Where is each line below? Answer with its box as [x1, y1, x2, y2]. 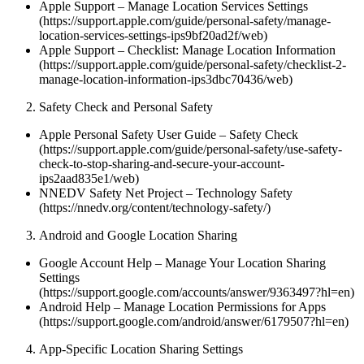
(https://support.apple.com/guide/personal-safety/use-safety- [39, 141, 342, 156]
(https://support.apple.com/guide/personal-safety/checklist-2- [39, 57, 346, 71]
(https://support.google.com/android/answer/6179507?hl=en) [39, 314, 349, 328]
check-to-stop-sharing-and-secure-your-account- [39, 156, 284, 171]
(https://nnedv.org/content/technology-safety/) [39, 200, 271, 214]
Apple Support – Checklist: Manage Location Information [39, 42, 336, 57]
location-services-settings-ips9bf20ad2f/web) [39, 28, 267, 42]
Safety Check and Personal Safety [39, 99, 213, 114]
